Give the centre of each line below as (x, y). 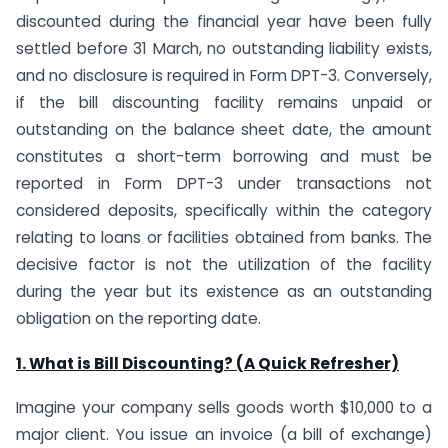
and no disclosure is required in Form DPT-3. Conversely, (224, 75)
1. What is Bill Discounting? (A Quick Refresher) (207, 363)
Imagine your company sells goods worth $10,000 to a (224, 408)
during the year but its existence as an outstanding (224, 291)
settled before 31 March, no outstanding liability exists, (224, 48)
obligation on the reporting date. (138, 318)
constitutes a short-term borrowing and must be (224, 156)
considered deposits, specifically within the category (224, 210)
